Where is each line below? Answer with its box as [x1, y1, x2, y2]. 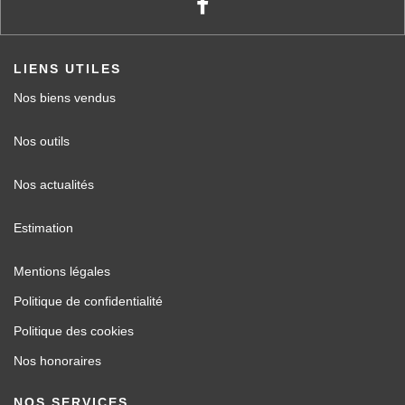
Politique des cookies [14, 324, 134, 339]
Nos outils [14, 134, 70, 149]
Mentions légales [14, 264, 110, 279]
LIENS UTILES [14, 61, 121, 77]
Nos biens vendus [14, 90, 116, 106]
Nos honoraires [14, 353, 101, 369]
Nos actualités [14, 177, 94, 193]
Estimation [14, 221, 73, 236]
